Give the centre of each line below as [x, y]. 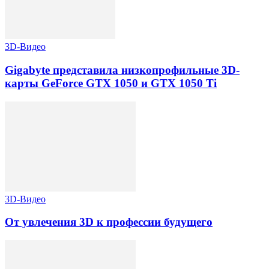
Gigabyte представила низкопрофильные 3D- [122, 70]
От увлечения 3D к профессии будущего [109, 222]
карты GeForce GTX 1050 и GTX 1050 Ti [111, 83]
